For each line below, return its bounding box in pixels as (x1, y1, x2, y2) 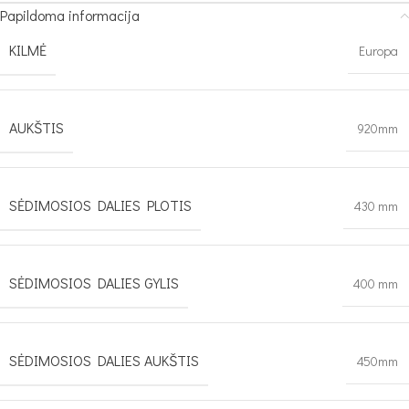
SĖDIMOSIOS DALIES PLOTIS (9, 195, 192, 215)
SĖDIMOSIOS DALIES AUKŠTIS (9, 351, 199, 370)
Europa (359, 42, 398, 59)
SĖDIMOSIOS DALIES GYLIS (9, 273, 179, 292)
